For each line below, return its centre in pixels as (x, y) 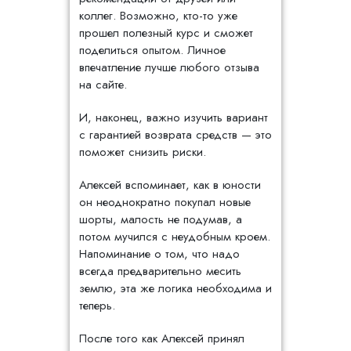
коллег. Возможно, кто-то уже (158, 16)
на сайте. (103, 85)
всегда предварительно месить (160, 271)
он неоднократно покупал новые (165, 202)
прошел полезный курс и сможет (166, 33)
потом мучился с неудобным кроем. (175, 237)
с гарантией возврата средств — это (175, 135)
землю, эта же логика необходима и (175, 288)
